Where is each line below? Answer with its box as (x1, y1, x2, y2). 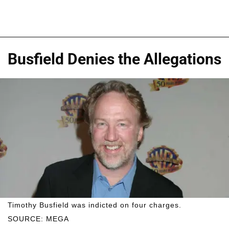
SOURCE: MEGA (8, 215, 69, 223)
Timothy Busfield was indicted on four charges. (8, 201, 181, 210)
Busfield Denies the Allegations (8, 50, 221, 68)
